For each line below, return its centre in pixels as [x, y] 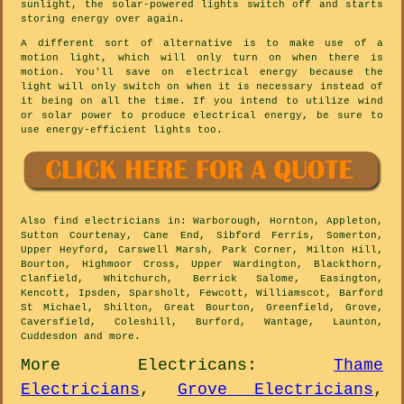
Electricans [192, 366]
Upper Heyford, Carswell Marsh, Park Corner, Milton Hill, [202, 250]
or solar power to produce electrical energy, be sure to [202, 116]
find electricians [106, 221]
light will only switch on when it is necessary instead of [202, 87]
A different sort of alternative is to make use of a [202, 44]
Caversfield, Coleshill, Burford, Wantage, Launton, [202, 322]
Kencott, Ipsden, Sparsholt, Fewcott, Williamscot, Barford [202, 294]
